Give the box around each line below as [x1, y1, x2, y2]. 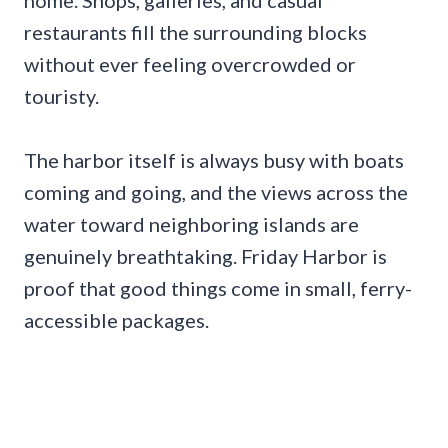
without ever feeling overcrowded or [24, 51, 356, 76]
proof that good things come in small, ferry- [24, 275, 412, 300]
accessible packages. [24, 307, 209, 332]
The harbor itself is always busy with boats [24, 147, 404, 172]
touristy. [24, 83, 99, 108]
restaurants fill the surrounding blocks [24, 19, 367, 44]
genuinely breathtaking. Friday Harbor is [24, 243, 387, 268]
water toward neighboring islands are [24, 211, 359, 236]
